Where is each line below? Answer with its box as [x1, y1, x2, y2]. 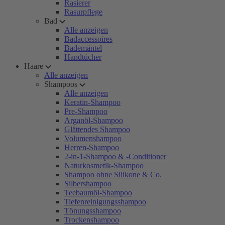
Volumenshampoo [64, 134, 122, 143]
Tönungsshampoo [64, 206, 121, 215]
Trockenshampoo [64, 215, 119, 224]
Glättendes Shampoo [64, 125, 130, 134]
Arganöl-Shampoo [64, 116, 123, 125]
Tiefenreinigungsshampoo [64, 197, 146, 206]
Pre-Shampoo [64, 107, 107, 116]
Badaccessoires [64, 35, 113, 43]
